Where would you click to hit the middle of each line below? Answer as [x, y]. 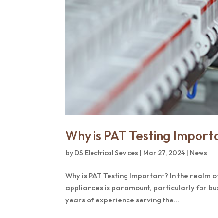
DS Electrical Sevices [107, 153]
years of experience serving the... [123, 200]
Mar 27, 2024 [164, 153]
